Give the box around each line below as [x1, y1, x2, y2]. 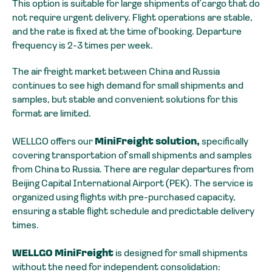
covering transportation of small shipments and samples [12, 151, 252, 161]
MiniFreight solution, [95, 137, 202, 147]
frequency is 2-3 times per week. [12, 41, 153, 51]
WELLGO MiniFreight [12, 248, 115, 259]
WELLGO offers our [12, 137, 95, 147]
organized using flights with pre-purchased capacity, [12, 192, 236, 203]
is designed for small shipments [115, 248, 248, 259]
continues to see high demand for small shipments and [12, 81, 243, 91]
